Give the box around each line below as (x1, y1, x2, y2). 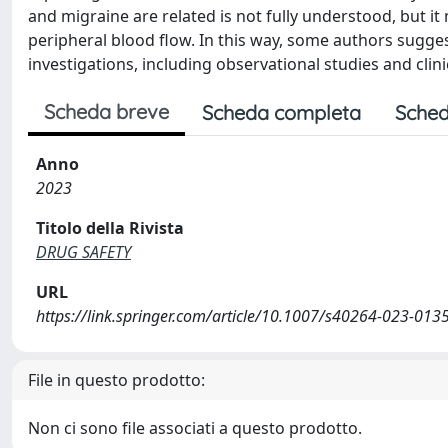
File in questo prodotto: (28, 369, 205, 391)
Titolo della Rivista (36, 217, 184, 239)
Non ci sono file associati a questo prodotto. (28, 417, 362, 439)
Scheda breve (44, 99, 169, 124)
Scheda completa (202, 100, 361, 125)
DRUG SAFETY (36, 241, 131, 263)
